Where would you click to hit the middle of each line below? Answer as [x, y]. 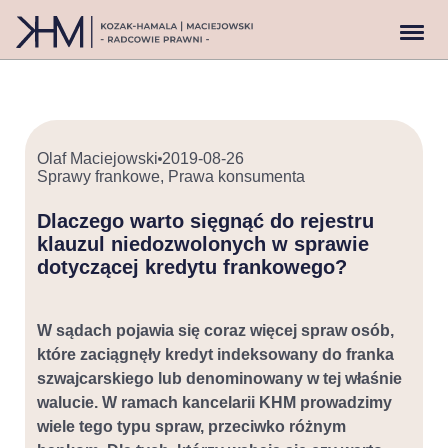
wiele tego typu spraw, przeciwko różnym [191, 426]
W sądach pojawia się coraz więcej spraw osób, [215, 330]
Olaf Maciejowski [97, 158]
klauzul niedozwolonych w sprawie [203, 244]
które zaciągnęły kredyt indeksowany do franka [215, 354]
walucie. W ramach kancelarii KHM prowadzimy [214, 402]
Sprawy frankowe [98, 176]
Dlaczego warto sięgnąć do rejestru [205, 221]
